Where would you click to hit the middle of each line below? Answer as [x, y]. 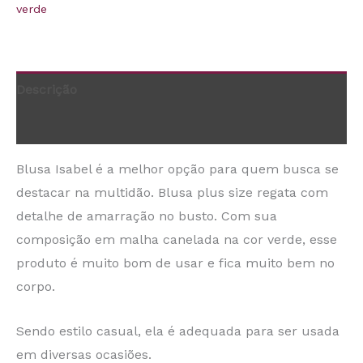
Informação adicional [82, 126]
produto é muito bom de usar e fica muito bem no [175, 263]
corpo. [36, 286]
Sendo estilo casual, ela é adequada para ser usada [178, 331]
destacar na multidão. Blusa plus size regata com [172, 192]
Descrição [47, 90]
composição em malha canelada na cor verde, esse [177, 239]
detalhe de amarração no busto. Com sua [147, 216]
